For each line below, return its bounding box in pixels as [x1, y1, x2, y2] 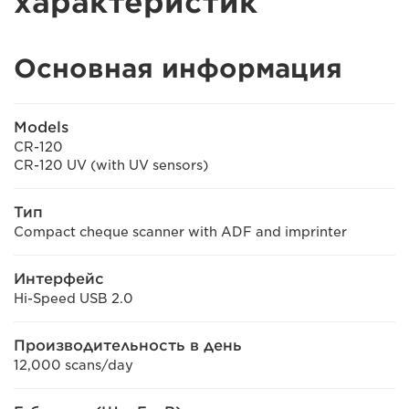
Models [14, 118, 68, 136]
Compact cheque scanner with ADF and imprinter [14, 224, 347, 239]
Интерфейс [14, 269, 104, 288]
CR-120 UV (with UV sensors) [14, 157, 208, 173]
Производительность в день [14, 336, 242, 354]
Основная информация [14, 52, 342, 84]
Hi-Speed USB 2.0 [14, 290, 133, 306]
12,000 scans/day [14, 357, 133, 372]
